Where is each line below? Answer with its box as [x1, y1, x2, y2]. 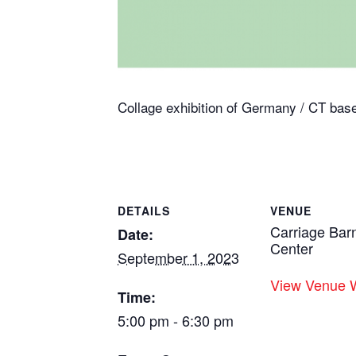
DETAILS [118, 203, 170, 219]
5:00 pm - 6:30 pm [118, 310, 234, 331]
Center [270, 238, 313, 259]
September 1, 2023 [118, 247, 239, 269]
